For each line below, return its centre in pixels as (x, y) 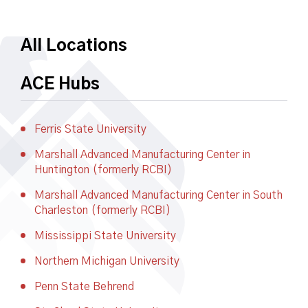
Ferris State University (90, 129)
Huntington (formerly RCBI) (103, 170)
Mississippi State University (105, 236)
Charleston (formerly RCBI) (102, 210)
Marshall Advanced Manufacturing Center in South (158, 195)
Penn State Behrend (84, 287)
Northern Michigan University (107, 261)
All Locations (74, 46)
